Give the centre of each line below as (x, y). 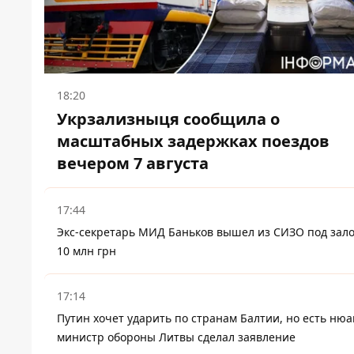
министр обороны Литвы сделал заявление (176, 337)
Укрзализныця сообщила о (168, 119)
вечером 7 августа (133, 164)
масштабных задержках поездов (193, 141)
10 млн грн (87, 251)
